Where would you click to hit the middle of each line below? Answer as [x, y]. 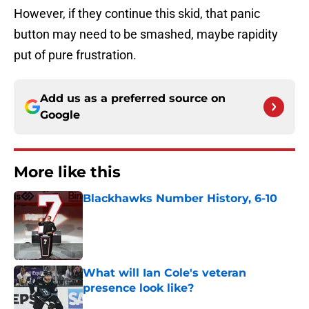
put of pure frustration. [75, 55]
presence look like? [138, 288]
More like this [67, 172]
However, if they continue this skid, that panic [137, 14]
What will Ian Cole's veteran [165, 273]
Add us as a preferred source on [133, 99]
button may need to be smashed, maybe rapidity [146, 34]
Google [60, 115]
